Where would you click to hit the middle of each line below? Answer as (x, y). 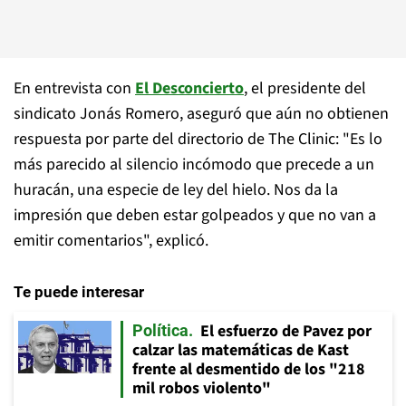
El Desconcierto (189, 88)
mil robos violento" (202, 388)
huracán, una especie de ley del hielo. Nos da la (176, 190)
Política (160, 330)
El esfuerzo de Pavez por (286, 331)
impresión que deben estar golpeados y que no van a (195, 215)
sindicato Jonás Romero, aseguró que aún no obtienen (201, 114)
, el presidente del (305, 88)
